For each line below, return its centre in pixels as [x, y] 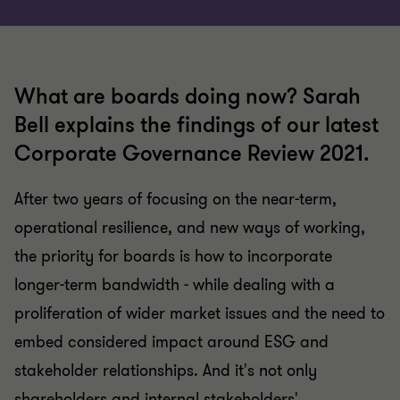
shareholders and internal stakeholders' [156, 387]
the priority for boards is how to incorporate [173, 245]
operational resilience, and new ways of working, [190, 216]
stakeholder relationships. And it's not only [166, 359]
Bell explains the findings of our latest [196, 114]
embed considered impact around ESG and [171, 330]
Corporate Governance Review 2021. [192, 142]
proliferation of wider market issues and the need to [200, 302]
